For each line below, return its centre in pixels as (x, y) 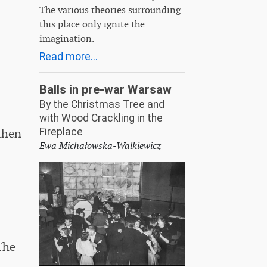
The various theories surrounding (110, 10)
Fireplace (61, 131)
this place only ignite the (92, 24)
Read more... (69, 56)
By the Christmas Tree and (102, 104)
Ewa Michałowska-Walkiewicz (100, 145)
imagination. (67, 38)
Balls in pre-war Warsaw (105, 89)
